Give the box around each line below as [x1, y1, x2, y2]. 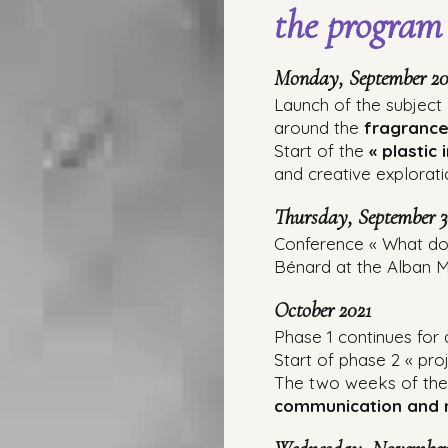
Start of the [274, 140, 369, 161]
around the [274, 117, 364, 138]
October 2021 [274, 297, 371, 323]
